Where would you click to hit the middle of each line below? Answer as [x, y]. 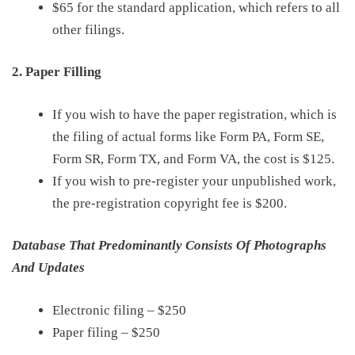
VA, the [239, 158]
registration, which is [278, 114]
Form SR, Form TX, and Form [134, 158]
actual [141, 136]
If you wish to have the [118, 114]
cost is [282, 158]
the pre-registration [108, 203]
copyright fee [202, 203]
